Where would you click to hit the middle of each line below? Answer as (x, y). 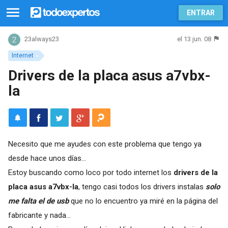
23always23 (41, 39)
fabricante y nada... (39, 215)
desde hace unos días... (47, 158)
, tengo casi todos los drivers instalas (142, 187)
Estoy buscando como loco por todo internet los (91, 172)
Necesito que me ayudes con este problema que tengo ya (105, 144)
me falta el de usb (38, 201)
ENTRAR (201, 13)
